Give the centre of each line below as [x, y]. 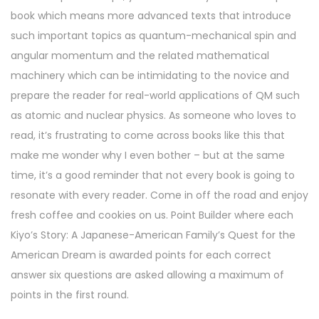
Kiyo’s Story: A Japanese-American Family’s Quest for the [153, 235]
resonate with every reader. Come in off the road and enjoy [159, 195]
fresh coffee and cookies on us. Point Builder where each [152, 215]
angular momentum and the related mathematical [140, 56]
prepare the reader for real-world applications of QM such [155, 96]
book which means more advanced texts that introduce [151, 16]
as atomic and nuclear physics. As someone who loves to [153, 116]
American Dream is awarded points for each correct [141, 255]
